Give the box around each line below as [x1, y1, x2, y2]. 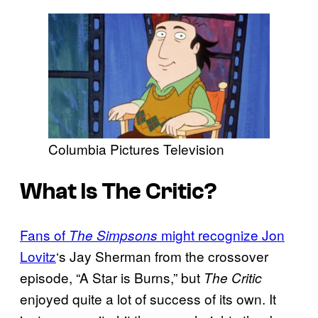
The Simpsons [69, 225, 158, 244]
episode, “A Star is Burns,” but [20, 267, 204, 287]
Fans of [20, 224, 69, 244]
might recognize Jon [158, 224, 285, 244]
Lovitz [20, 246, 56, 265]
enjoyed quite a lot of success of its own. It [20, 288, 276, 308]
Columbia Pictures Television [48, 138, 224, 158]
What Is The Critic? [20, 179, 217, 205]
